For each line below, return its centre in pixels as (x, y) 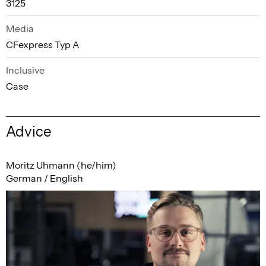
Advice (29, 132)
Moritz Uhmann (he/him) (61, 165)
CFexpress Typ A (43, 45)
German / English (45, 178)
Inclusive (25, 70)
